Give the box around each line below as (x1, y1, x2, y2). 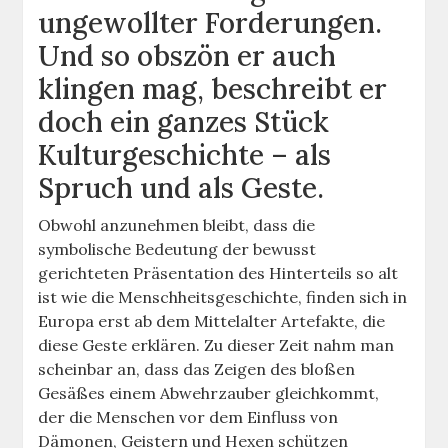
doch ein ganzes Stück (38, 104, 330, 141)
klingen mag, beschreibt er (38, 71, 388, 108)
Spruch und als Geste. (38, 170, 325, 207)
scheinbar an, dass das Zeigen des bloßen (38, 359, 356, 380)
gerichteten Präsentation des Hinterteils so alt (38, 263, 399, 284)
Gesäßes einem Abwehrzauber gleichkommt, (38, 383, 380, 404)
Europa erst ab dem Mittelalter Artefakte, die (38, 311, 386, 332)
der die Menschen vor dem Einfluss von (38, 407, 339, 428)
